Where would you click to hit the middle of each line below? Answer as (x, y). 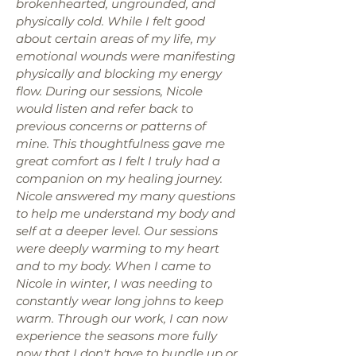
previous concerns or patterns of (111, 126)
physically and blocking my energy (119, 74)
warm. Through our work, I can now (122, 318)
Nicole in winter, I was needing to (114, 283)
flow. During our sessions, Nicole (109, 91)
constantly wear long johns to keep (120, 301)
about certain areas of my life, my (116, 39)
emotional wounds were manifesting (126, 56)
